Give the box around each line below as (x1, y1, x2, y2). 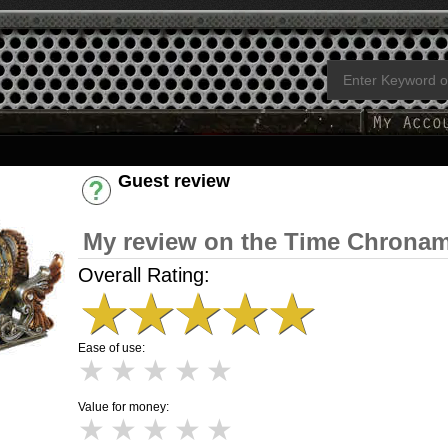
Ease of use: (78, 341, 145, 355)
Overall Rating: (78, 264, 210, 286)
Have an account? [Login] (118, 192, 263, 206)
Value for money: (78, 400, 169, 414)
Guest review (118, 171, 230, 191)
